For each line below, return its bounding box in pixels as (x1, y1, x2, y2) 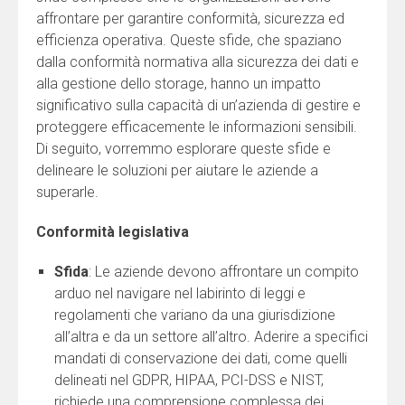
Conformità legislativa (36, 223, 189, 241)
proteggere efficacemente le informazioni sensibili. (36, 118, 357, 137)
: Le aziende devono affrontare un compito (89, 263, 359, 281)
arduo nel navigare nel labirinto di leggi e (54, 285, 306, 303)
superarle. (36, 184, 99, 202)
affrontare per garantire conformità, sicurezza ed (36, 10, 344, 28)
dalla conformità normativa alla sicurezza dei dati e (36, 53, 359, 71)
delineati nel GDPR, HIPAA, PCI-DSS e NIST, (54, 372, 324, 390)
